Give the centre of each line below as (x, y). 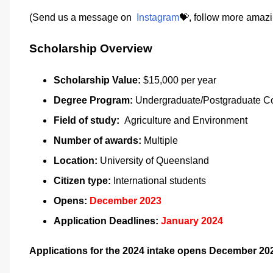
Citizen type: (82, 180)
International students (158, 180)
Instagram (157, 18)
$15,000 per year (179, 80)
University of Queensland (154, 160)
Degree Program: (93, 100)
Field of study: (87, 120)
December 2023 (126, 200)
